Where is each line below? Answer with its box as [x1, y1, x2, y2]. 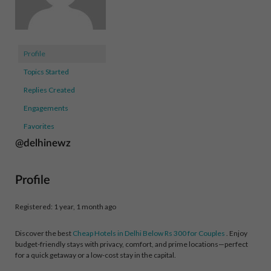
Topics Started [24, 67, 69, 77]
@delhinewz [15, 138, 71, 149]
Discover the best [15, 229, 73, 238]
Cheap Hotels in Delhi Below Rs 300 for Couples [73, 229, 225, 238]
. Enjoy [225, 229, 247, 238]
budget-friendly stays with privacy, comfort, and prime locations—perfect [15, 240, 248, 249]
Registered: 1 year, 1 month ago [15, 202, 116, 212]
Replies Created [24, 85, 75, 95]
